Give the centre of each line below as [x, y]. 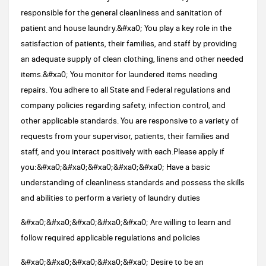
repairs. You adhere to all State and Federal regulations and [126, 90]
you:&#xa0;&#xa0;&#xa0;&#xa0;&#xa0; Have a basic [115, 167]
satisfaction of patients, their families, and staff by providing [129, 43]
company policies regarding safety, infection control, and [123, 105]
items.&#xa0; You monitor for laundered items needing [119, 74]
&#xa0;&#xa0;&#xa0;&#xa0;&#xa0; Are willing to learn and [126, 222]
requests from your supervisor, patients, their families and [125, 136]
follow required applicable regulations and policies [110, 237]
